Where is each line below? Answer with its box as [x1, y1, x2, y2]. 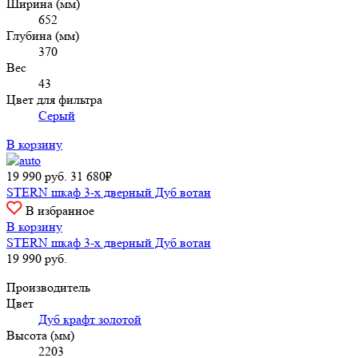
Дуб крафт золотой [38, 311, 141, 327]
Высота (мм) [6, 327, 74, 343]
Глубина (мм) [6, 27, 79, 43]
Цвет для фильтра [6, 91, 102, 107]
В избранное [26, 202, 94, 218]
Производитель [6, 279, 90, 295]
